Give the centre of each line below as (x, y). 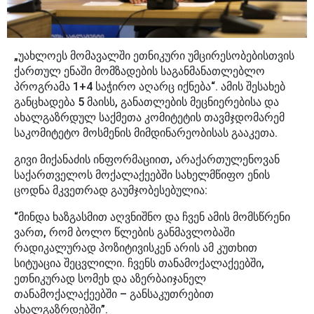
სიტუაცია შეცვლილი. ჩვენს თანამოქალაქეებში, (139, 264)
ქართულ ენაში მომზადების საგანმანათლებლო (139, 71)
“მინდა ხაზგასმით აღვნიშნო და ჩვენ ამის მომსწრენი (152, 217)
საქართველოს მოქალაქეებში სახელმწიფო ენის (142, 175)
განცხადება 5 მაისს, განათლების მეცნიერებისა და (146, 102)
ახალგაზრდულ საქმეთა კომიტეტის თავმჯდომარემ (149, 118)
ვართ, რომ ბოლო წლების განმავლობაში (124, 233)
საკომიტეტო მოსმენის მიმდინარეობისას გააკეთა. (146, 133)
